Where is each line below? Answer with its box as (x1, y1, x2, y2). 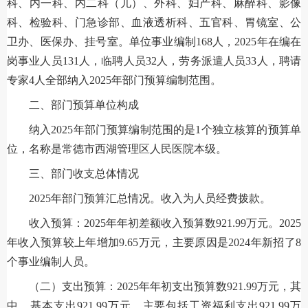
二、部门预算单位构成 (29, 98, 139, 111)
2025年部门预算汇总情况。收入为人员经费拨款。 (29, 192, 271, 204)
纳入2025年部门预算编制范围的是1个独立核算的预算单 (29, 123, 301, 135)
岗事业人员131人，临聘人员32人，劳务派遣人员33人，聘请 (7, 54, 301, 67)
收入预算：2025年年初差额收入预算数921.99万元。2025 (29, 217, 301, 229)
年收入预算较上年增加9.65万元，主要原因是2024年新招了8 (7, 236, 301, 248)
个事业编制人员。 (7, 255, 95, 267)
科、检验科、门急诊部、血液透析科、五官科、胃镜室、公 (7, 16, 301, 28)
